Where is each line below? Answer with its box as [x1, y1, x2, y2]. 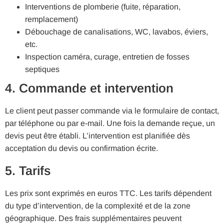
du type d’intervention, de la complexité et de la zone [5, 201, 190, 210]
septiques [25, 65, 59, 74]
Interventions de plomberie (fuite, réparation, [25, 2, 180, 11]
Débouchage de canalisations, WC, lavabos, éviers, [25, 27, 208, 36]
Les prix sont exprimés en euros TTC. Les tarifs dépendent [5, 188, 211, 197]
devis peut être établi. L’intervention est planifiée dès [5, 131, 190, 140]
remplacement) [25, 15, 78, 24]
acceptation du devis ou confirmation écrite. [5, 144, 158, 153]
